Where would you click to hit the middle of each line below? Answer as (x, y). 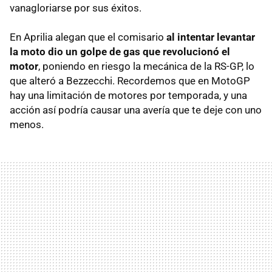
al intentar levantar (211, 37)
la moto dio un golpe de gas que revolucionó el (120, 51)
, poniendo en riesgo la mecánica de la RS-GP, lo (146, 66)
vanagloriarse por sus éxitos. (76, 8)
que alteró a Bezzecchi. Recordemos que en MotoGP (130, 80)
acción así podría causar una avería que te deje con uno (136, 110)
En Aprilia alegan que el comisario (88, 37)
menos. (27, 124)
